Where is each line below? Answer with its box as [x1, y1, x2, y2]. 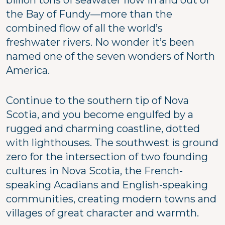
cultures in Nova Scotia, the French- [6, 164, 183, 177]
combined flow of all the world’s [6, 22, 163, 34]
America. [6, 64, 52, 76]
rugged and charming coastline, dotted [6, 122, 200, 135]
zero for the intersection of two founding [6, 150, 208, 163]
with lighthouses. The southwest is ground [6, 136, 218, 149]
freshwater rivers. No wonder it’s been [6, 36, 194, 48]
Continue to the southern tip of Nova [6, 94, 189, 106]
